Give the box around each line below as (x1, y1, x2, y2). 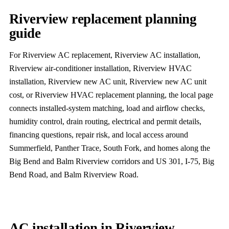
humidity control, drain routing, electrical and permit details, (9, 117, 201, 126)
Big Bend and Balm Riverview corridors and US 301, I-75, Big (9, 156, 214, 166)
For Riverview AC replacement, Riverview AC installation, (9, 50, 200, 59)
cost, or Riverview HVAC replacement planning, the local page (9, 90, 213, 99)
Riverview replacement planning (9, 11, 197, 27)
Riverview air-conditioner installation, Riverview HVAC (9, 63, 192, 73)
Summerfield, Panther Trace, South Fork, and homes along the (9, 143, 210, 152)
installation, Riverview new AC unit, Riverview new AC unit (9, 77, 207, 86)
